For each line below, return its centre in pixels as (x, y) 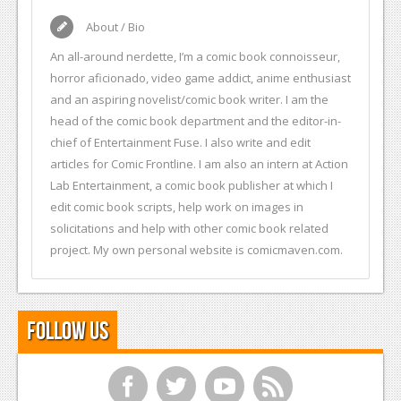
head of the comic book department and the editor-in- (196, 120)
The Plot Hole (81, 132)
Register (47, 284)
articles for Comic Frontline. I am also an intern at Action (199, 163)
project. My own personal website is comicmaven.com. (196, 249)
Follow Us (68, 331)
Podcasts (75, 25)
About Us (73, 171)
